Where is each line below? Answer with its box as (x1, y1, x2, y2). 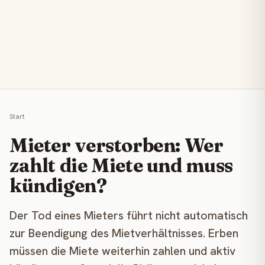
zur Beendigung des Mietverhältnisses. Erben (9, 225, 238, 241)
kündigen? (9, 174, 107, 197)
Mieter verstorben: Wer (9, 134, 224, 157)
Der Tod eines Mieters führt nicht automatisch (9, 208, 248, 223)
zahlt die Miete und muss (9, 154, 233, 177)
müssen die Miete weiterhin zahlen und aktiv (9, 243, 235, 258)
